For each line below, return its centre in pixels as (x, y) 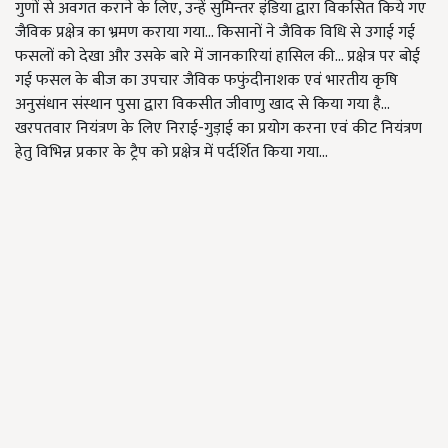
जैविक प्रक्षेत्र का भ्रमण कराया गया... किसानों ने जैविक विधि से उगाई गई (215, 32)
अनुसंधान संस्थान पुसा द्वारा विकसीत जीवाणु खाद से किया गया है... (202, 104)
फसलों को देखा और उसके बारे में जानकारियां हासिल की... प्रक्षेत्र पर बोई (217, 56)
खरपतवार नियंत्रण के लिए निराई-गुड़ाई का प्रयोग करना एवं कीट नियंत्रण (218, 128)
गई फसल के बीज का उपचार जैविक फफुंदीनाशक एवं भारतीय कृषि (206, 80)
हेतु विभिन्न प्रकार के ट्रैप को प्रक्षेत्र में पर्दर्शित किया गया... (171, 152)
